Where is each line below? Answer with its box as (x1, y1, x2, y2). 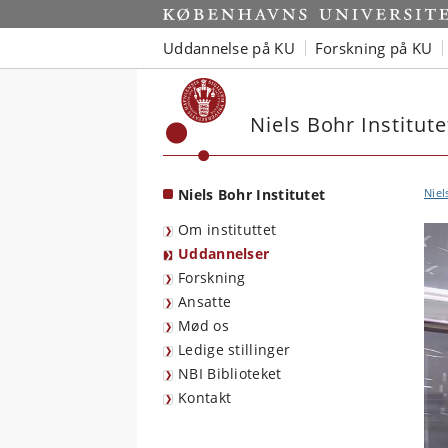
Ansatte (178, 292, 232, 311)
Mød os (178, 316, 229, 335)
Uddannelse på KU (163, 37, 295, 58)
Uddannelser (178, 244, 270, 263)
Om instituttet (178, 220, 277, 239)
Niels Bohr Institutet (178, 185, 326, 204)
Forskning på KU (314, 37, 433, 58)
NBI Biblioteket (178, 364, 282, 383)
